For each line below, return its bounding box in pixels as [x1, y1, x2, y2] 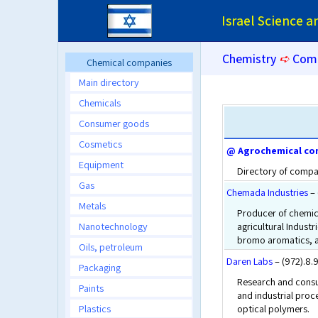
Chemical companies [87, 55, 172, 69]
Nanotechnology [79, 219, 148, 233]
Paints [79, 281, 104, 295]
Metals [79, 199, 106, 212]
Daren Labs [226, 254, 273, 268]
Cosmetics [79, 137, 122, 150]
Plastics [79, 302, 111, 315]
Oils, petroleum [79, 240, 143, 253]
